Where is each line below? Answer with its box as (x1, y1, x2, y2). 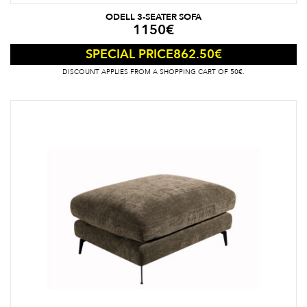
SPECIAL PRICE (85, 46, 173, 64)
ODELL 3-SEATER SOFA (106, 11, 201, 24)
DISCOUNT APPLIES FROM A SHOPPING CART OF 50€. (62, 67, 245, 77)
